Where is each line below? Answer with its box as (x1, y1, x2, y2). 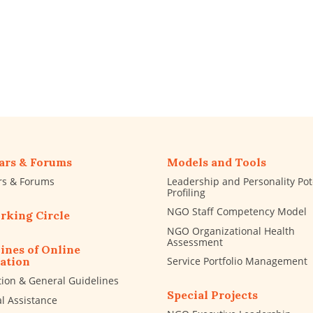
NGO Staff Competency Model (167, 205, 307, 219)
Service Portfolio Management (167, 254, 307, 268)
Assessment (167, 235, 223, 249)
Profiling (167, 186, 205, 200)
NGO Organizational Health (167, 224, 295, 238)
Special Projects (167, 287, 258, 302)
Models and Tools (167, 155, 266, 169)
